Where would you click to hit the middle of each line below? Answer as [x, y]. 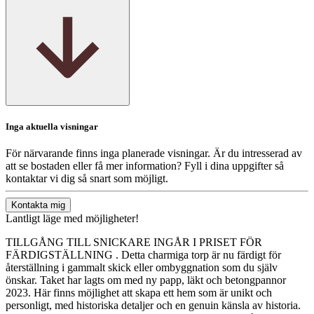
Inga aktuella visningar [52, 127]
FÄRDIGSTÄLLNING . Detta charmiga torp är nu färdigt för [143, 255]
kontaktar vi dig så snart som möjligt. [87, 179]
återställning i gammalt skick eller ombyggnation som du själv [142, 268]
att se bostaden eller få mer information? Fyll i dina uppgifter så [145, 166]
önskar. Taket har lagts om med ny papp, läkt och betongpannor [146, 280]
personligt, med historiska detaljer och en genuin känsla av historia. [153, 306]
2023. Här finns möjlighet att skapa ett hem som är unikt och [139, 293]
